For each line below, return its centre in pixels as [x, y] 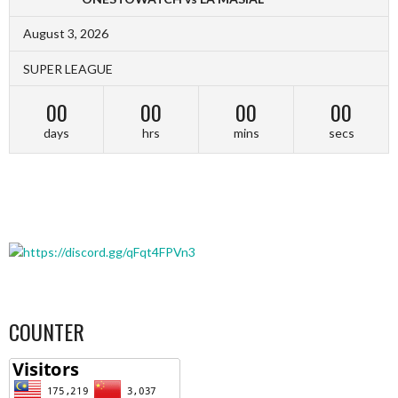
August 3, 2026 [66, 33]
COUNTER [47, 331]
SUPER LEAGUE [68, 68]
